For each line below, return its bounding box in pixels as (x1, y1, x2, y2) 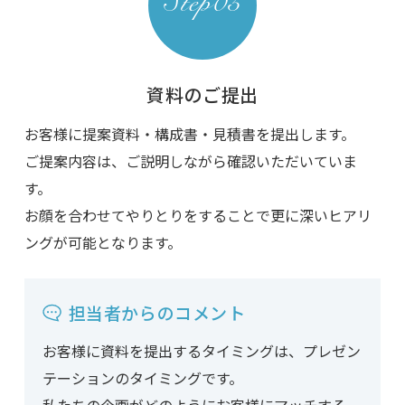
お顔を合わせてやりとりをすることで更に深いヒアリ (24, 204, 372, 227)
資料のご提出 (146, 81, 259, 108)
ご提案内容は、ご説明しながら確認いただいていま (24, 150, 357, 173)
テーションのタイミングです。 (42, 367, 243, 390)
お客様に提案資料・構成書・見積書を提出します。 (24, 123, 355, 146)
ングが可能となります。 (24, 231, 182, 254)
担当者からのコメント (68, 300, 246, 325)
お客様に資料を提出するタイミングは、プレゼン (42, 340, 361, 363)
